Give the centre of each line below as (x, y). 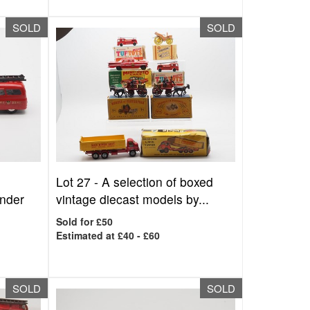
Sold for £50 (85, 221)
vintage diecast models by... (133, 199)
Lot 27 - (79, 182)
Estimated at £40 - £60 (108, 235)
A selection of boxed (158, 182)
